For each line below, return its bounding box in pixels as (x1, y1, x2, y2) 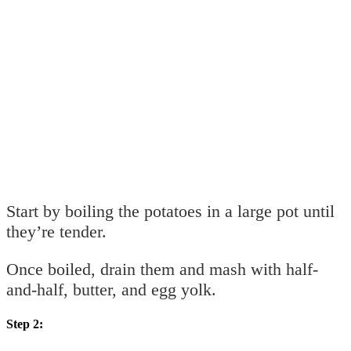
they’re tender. (6, 222, 107, 242)
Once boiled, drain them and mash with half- (6, 259, 318, 280)
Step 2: (6, 317, 43, 331)
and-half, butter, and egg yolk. (6, 280, 216, 300)
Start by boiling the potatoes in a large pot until (6, 201, 335, 222)
